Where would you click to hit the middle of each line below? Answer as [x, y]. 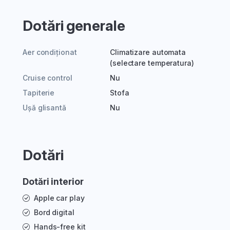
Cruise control [47, 78]
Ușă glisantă [44, 108]
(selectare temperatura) [152, 63]
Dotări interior [53, 182]
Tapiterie [39, 93]
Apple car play [59, 198]
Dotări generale [74, 26]
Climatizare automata [148, 52]
